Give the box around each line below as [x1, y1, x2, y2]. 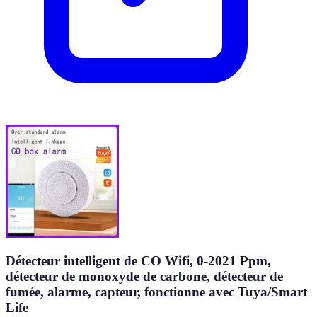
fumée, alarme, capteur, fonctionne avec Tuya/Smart [6, 284, 307, 300]
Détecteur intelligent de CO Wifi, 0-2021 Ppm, [6, 253, 271, 269]
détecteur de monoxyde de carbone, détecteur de [6, 269, 283, 284]
